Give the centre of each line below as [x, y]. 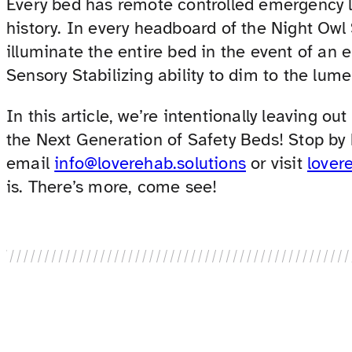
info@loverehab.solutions [150, 163]
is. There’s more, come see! [112, 187]
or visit [277, 163]
